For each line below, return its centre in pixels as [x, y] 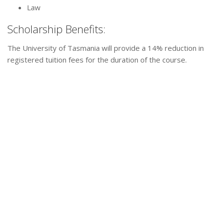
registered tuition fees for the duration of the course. [97, 60]
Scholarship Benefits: [56, 29]
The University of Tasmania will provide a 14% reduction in [106, 48]
